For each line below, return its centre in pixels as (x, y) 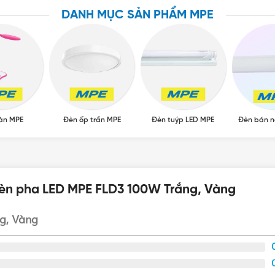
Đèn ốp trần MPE (92, 120)
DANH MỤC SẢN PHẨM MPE (137, 15)
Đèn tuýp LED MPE (183, 120)
